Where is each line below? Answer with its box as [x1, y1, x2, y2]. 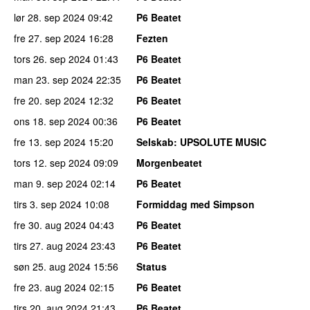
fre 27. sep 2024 [14, 30, 86, 45]
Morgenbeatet [136, 155, 202, 170]
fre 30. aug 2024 [14, 217, 86, 232]
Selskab [136, 134, 174, 149]
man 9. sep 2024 [14, 176, 88, 190]
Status [136, 259, 167, 273]
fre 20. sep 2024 [14, 93, 86, 107]
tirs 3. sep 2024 [14, 197, 82, 211]
